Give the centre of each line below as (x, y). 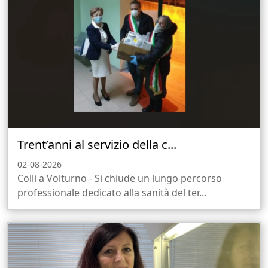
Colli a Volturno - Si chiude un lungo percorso (120, 179)
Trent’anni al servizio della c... (97, 145)
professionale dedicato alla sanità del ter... (112, 193)
